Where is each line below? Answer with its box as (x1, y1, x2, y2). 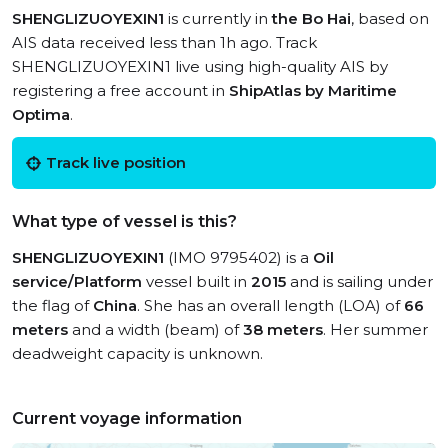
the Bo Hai (272, 9, 351, 28)
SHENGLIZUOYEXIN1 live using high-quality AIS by (12, 57, 388, 76)
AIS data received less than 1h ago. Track (12, 33, 317, 52)
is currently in (164, 9, 272, 28)
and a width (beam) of (68, 320, 243, 339)
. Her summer (323, 320, 428, 339)
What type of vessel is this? (12, 212, 237, 231)
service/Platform (12, 272, 142, 291)
